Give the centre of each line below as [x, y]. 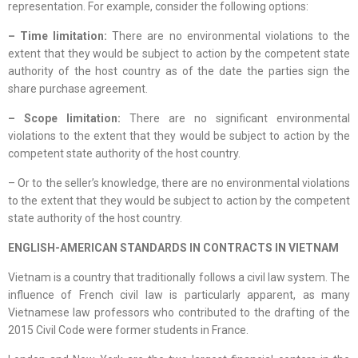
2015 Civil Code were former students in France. [128, 330]
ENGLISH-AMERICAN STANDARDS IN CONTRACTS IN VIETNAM [173, 248]
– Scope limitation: [69, 119]
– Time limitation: [60, 36]
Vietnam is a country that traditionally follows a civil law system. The [179, 278]
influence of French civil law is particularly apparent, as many [179, 295]
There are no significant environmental [240, 119]
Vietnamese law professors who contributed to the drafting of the [179, 313]
